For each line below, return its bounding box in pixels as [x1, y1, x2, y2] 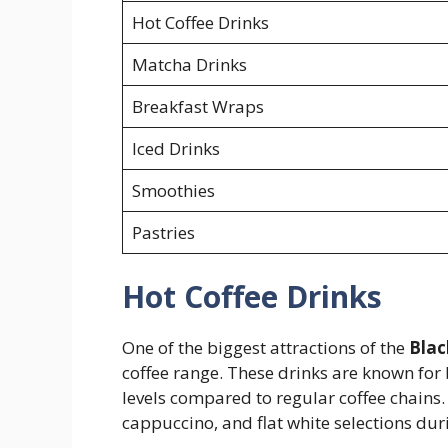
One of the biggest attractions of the [122, 336, 409, 360]
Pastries [131, 220, 195, 244]
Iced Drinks [131, 136, 220, 160]
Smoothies [131, 178, 215, 202]
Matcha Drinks [131, 52, 247, 76]
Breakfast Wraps [131, 94, 264, 118]
